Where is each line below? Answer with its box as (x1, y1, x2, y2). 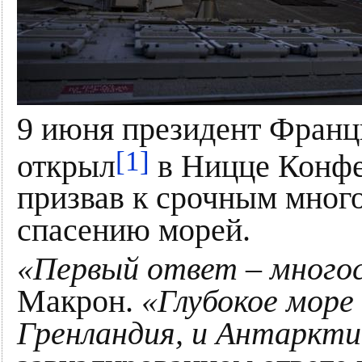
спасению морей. (17, 213, 250, 249)
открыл (17, 148, 116, 184)
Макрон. (17, 284, 141, 320)
